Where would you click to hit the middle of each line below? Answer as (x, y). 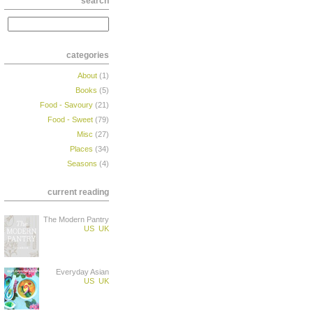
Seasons (82, 163)
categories (88, 55)
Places (81, 149)
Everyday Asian (82, 272)
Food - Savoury (66, 105)
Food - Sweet (70, 119)
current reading (78, 192)
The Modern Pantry (76, 219)
